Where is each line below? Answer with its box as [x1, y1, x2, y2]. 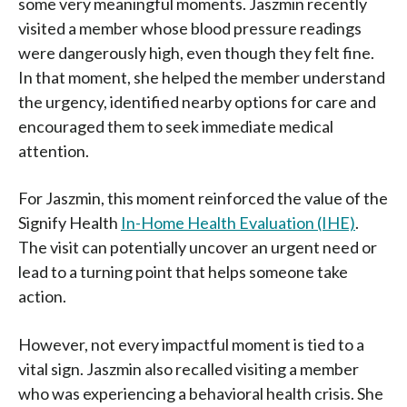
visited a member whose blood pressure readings [18, 18, 362, 39]
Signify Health [18, 213, 121, 233]
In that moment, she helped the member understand [18, 67, 385, 88]
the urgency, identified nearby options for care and [18, 92, 376, 113]
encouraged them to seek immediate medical [18, 116, 333, 137]
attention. [18, 141, 89, 162]
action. [18, 286, 66, 307]
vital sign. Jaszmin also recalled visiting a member [18, 358, 359, 379]
